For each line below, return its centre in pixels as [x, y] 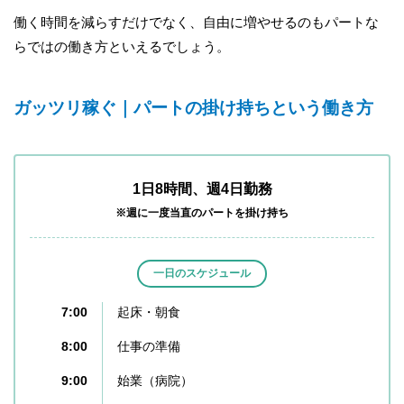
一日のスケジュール [202, 273]
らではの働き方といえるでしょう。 [122, 46]
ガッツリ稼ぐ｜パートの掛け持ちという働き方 [193, 108]
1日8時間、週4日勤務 [202, 188]
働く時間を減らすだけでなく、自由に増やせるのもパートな [196, 22]
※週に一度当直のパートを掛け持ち [202, 212]
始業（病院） [155, 380]
